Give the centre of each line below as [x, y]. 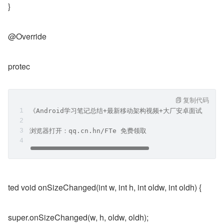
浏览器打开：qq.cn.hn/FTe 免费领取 [88, 131]
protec [19, 66]
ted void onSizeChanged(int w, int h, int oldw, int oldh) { [105, 187]
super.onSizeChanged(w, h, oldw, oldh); [78, 217]
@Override [27, 36]
